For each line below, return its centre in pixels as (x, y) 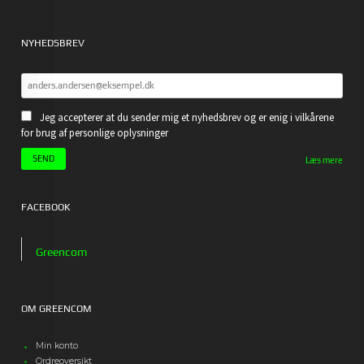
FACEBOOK (46, 208)
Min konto (57, 346)
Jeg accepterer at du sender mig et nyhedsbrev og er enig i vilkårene (187, 118)
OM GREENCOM (57, 308)
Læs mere (324, 160)
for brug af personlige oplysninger (95, 133)
